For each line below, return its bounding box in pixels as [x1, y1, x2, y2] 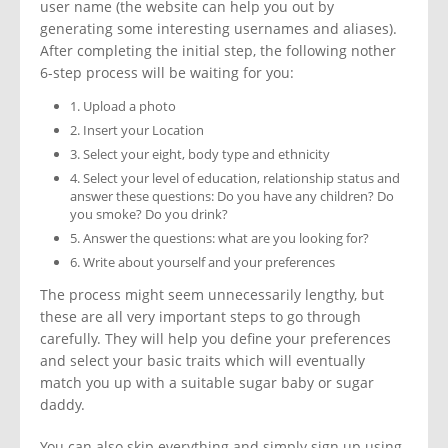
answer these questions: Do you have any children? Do [70, 187, 394, 206]
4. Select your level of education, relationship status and [70, 169, 400, 188]
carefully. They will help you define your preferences [40, 329, 391, 349]
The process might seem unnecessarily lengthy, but [40, 285, 384, 305]
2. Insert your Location [70, 121, 204, 140]
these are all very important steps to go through [40, 307, 361, 327]
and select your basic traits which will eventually [40, 351, 365, 371]
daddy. [40, 395, 85, 415]
